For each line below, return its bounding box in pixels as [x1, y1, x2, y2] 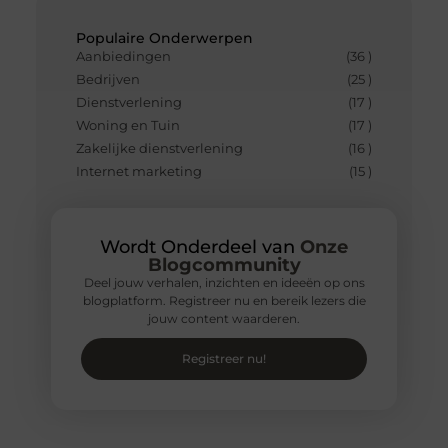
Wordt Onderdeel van [100, 236, 300, 259]
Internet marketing [75, 163, 202, 180]
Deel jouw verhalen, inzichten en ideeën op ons [83, 275, 365, 291]
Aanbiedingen [75, 48, 171, 65]
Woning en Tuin [75, 117, 180, 134]
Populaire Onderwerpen [75, 29, 253, 48]
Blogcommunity [147, 254, 301, 277]
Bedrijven [75, 71, 140, 88]
